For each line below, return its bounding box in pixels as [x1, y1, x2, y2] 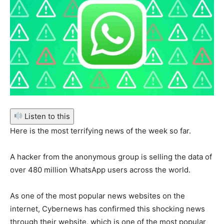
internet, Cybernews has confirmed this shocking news [10, 203, 205, 213]
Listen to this [22, 111, 70, 121]
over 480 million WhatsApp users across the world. [10, 164, 192, 174]
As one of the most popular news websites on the [10, 190, 185, 200]
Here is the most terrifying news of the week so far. [10, 125, 193, 135]
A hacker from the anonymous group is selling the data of [10, 151, 212, 161]
